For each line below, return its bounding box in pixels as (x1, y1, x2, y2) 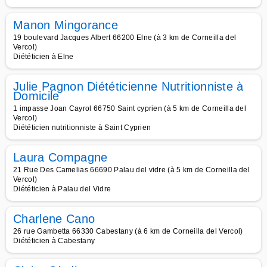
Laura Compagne (13, 151, 108, 164)
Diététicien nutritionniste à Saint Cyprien (13, 123, 151, 132)
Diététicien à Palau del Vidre (13, 185, 111, 193)
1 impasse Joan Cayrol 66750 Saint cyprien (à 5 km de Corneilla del (13, 104, 247, 113)
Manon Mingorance (13, 18, 119, 32)
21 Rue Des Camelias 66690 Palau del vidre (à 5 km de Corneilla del (13, 166, 250, 174)
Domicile (13, 89, 60, 103)
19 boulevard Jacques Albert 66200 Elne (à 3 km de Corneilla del (13, 33, 237, 42)
